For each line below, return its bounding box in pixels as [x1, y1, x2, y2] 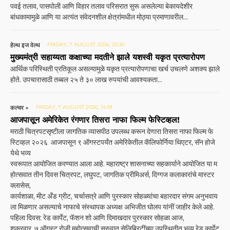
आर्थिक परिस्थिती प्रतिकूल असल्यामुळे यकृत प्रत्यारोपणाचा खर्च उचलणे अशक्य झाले [10, 64, 220, 74]
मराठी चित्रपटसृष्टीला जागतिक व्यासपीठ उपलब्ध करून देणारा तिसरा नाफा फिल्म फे [10, 127, 213, 137]
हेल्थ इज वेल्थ [10, 41, 40, 49]
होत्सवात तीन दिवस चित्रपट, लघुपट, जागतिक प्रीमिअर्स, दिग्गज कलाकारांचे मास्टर [10, 170, 214, 180]
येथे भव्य [10, 148, 31, 158]
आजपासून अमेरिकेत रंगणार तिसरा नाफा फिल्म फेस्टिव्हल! [10, 115, 180, 125]
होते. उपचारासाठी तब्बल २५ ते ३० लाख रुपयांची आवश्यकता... [10, 75, 162, 85]
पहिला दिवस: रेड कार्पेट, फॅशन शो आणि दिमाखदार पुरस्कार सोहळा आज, [10, 213, 184, 223]
